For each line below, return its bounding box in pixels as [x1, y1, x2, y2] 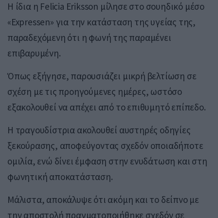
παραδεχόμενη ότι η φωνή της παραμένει [7, 32, 171, 44]
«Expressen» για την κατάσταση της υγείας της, [7, 16, 196, 28]
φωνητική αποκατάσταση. [7, 171, 113, 183]
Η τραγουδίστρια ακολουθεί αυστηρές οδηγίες [7, 124, 191, 136]
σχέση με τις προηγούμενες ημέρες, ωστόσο [7, 86, 182, 98]
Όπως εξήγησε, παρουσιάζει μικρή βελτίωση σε [7, 70, 197, 82]
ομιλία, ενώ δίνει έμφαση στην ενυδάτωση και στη [7, 155, 207, 167]
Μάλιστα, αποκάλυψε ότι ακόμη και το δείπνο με [7, 194, 199, 206]
